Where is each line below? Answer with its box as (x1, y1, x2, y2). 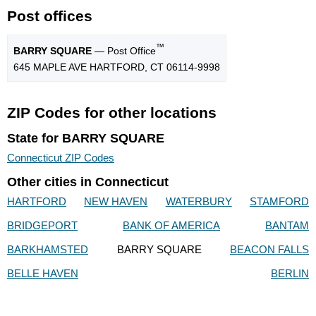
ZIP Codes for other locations (7, 104, 217, 121)
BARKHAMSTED (7, 243, 88, 256)
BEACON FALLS (230, 243, 309, 256)
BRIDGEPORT (7, 219, 78, 232)
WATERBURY (165, 195, 232, 208)
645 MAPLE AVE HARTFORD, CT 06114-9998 (13, 61, 220, 73)
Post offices (7, 8, 92, 25)
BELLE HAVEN (7, 267, 78, 280)
